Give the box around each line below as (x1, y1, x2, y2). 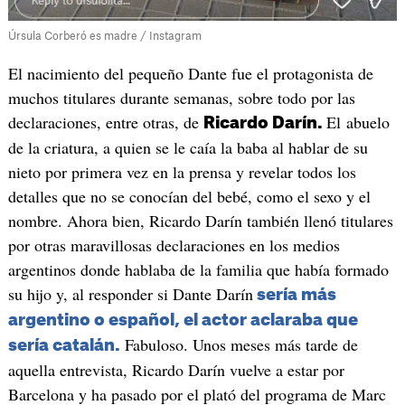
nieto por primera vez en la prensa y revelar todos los (7, 160, 356, 183)
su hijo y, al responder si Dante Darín (7, 282, 253, 305)
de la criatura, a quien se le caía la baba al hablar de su (7, 136, 368, 158)
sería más (252, 286, 336, 303)
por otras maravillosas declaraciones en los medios (7, 233, 340, 256)
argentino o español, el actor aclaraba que (7, 311, 358, 328)
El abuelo (325, 110, 390, 133)
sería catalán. (7, 336, 120, 353)
